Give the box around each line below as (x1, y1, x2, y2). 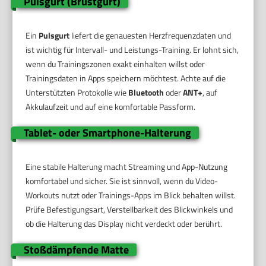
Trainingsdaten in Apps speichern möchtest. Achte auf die (26, 71, 226, 84)
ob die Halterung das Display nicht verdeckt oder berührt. (26, 217, 223, 230)
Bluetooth (128, 85, 164, 99)
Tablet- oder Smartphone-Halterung (23, 124, 191, 141)
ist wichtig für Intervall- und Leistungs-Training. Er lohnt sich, (26, 43, 239, 56)
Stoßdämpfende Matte (23, 241, 129, 258)
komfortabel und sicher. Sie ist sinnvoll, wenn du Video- (26, 174, 218, 187)
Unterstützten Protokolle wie (26, 85, 129, 99)
